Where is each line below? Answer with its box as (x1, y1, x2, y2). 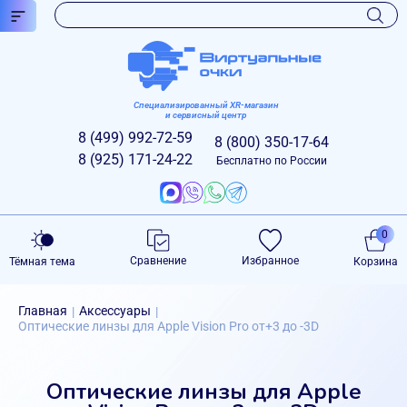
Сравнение (130, 254, 187, 267)
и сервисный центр (165, 110, 246, 120)
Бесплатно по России (216, 154, 327, 167)
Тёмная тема (9, 255, 75, 268)
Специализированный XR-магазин (133, 100, 279, 110)
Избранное (241, 254, 299, 267)
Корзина (352, 255, 398, 268)
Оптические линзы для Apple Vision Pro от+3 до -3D (18, 319, 319, 333)
